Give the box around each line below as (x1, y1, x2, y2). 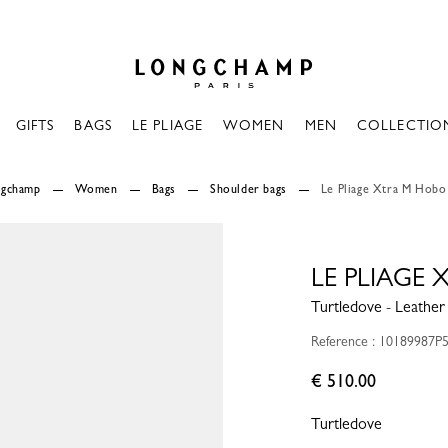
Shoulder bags (210, 182, 287, 196)
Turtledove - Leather (310, 297, 445, 316)
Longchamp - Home (123, 38, 251, 57)
